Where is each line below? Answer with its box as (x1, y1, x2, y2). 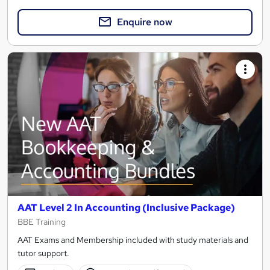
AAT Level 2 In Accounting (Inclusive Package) (17, 201, 235, 214)
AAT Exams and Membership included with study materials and (17, 234, 248, 245)
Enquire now (117, 16, 172, 29)
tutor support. (17, 247, 69, 259)
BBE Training (17, 216, 66, 227)
